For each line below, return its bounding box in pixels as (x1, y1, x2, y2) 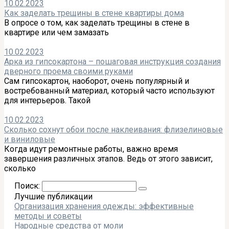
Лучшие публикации (14, 191, 93, 201)
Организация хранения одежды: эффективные (14, 201, 194, 211)
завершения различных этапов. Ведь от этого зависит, (4, 153, 213, 164)
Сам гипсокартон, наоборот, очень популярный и (4, 76, 189, 86)
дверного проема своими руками (4, 66, 133, 76)
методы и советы (14, 211, 82, 221)
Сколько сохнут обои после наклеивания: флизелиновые (4, 124, 223, 134)
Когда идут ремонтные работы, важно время (4, 144, 178, 154)
